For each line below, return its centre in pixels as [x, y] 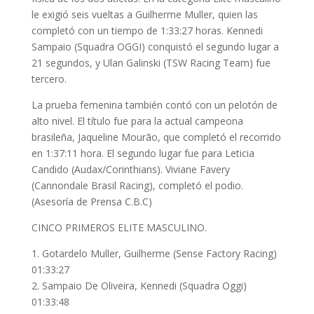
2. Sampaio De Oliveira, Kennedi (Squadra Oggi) [139, 285]
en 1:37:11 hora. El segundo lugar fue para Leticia [143, 153]
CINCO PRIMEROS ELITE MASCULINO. [119, 227]
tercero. [49, 78]
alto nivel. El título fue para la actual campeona [137, 121]
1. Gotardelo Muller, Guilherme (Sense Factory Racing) [154, 253]
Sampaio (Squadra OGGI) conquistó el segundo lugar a [155, 46]
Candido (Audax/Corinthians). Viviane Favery [130, 169]
